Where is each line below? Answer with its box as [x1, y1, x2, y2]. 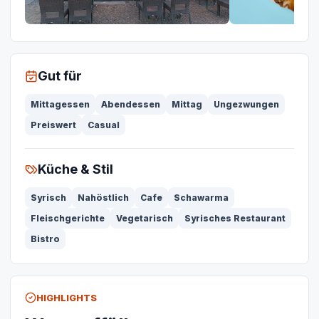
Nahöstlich [78, 192, 129, 203]
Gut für [38, 68, 82, 83]
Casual [88, 120, 120, 130]
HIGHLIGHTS [36, 292, 97, 303]
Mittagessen [31, 99, 90, 110]
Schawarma [174, 192, 229, 203]
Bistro [31, 234, 60, 244]
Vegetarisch [116, 213, 173, 224]
